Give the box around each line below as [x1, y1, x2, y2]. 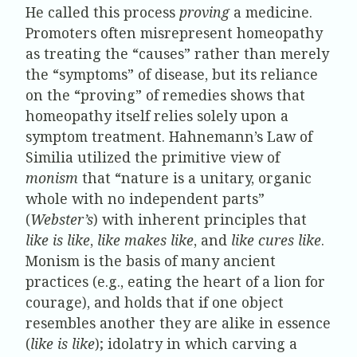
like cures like [231, 230, 321, 250]
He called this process [25, 2, 179, 22]
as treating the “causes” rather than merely [25, 44, 329, 64]
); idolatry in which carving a [95, 334, 297, 354]
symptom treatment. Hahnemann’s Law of [25, 127, 312, 147]
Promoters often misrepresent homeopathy [25, 23, 323, 43]
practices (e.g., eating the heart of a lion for [25, 272, 325, 292]
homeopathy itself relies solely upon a [25, 106, 288, 126]
